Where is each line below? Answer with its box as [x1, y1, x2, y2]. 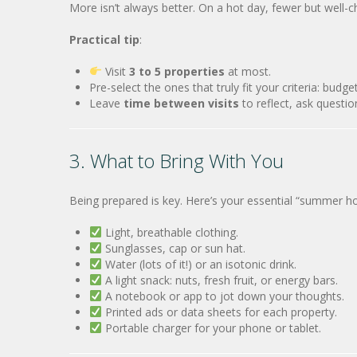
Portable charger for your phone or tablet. [101, 320, 321, 335]
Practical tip [69, 32, 139, 47]
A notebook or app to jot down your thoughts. [101, 288, 344, 304]
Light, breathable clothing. [101, 225, 238, 240]
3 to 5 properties [128, 64, 225, 79]
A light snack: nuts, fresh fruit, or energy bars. [101, 273, 338, 288]
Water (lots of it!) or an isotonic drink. [101, 257, 296, 272]
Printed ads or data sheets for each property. [101, 304, 337, 320]
